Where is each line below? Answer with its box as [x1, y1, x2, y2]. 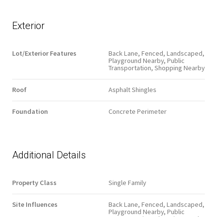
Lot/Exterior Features [12, 48, 77, 58]
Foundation [12, 107, 48, 116]
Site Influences [12, 200, 58, 209]
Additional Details [12, 149, 86, 161]
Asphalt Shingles [108, 85, 156, 94]
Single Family [108, 178, 146, 187]
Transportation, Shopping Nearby [108, 63, 205, 72]
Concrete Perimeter [108, 107, 167, 116]
